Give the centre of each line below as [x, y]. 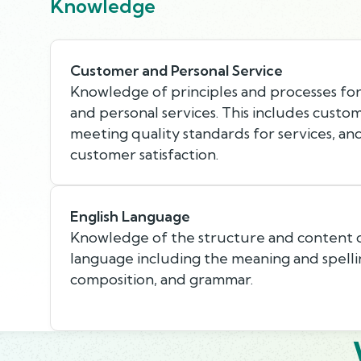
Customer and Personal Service [176, 70]
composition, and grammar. [162, 279]
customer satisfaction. [144, 154]
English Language [130, 216]
